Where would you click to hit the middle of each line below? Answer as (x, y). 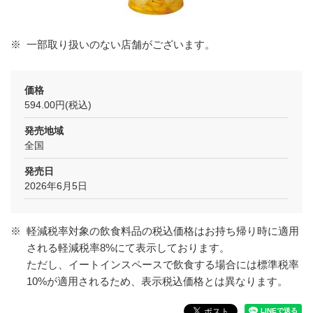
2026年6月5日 (56, 186)
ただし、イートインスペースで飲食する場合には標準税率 (162, 264)
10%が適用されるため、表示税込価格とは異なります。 (157, 281)
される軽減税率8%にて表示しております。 (128, 248)
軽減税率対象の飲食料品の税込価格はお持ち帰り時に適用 (162, 231)
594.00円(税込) (58, 105)
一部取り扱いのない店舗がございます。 (121, 44)
